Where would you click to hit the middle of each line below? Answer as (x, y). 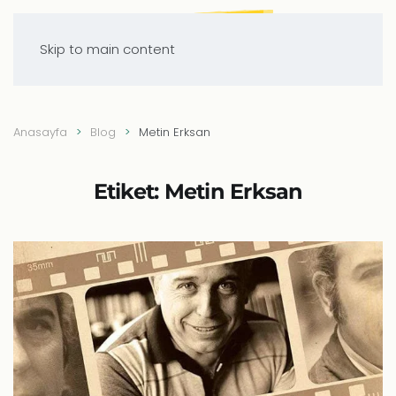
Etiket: (129, 191)
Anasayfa (40, 132)
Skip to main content (107, 49)
